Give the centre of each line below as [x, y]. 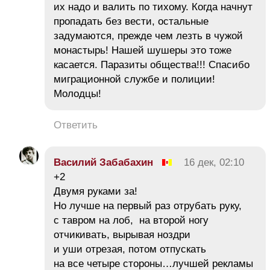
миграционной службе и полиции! [134, 80]
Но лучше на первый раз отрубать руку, [148, 206]
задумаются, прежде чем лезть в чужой [148, 36]
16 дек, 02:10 [214, 163]
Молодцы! [77, 94]
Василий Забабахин [103, 163]
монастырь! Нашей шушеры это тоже [143, 51]
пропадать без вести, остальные [131, 22]
